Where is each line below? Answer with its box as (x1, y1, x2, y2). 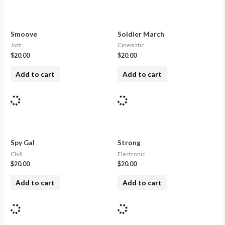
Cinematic (118, 42, 144, 49)
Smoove (11, 29, 38, 38)
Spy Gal (11, 138, 35, 147)
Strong (118, 138, 141, 147)
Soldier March (118, 29, 164, 38)
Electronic (118, 150, 145, 157)
